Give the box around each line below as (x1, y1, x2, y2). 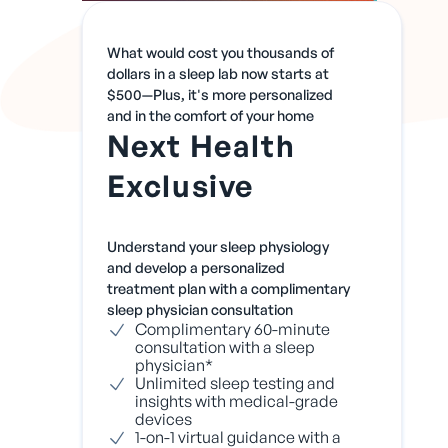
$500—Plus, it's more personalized (106, 85, 333, 104)
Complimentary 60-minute (134, 318, 330, 339)
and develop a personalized (106, 257, 285, 276)
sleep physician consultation (106, 299, 293, 318)
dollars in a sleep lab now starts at (106, 64, 329, 83)
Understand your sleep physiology (106, 236, 329, 255)
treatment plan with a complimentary (106, 278, 350, 297)
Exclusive (106, 167, 254, 205)
